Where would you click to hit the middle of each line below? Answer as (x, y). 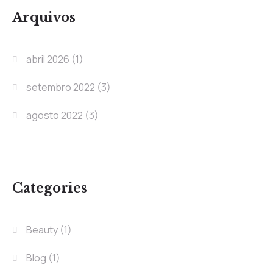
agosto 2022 (55, 115)
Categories (50, 189)
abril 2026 (48, 59)
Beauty (42, 230)
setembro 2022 (61, 87)
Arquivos (44, 18)
